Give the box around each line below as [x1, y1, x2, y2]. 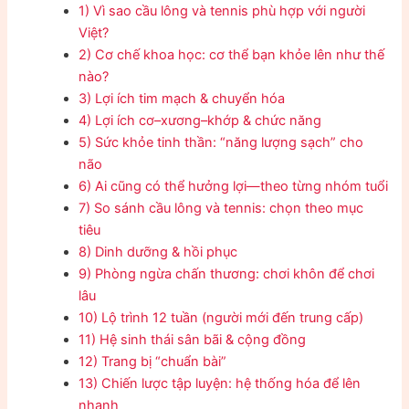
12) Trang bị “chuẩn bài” [79, 352, 227, 370]
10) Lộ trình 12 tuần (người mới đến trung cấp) [79, 309, 364, 326]
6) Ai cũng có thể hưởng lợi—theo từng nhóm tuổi [79, 177, 389, 194]
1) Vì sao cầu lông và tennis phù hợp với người [79, 2, 366, 19]
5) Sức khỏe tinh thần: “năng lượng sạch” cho [79, 133, 364, 151]
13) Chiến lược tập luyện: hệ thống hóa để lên [79, 374, 362, 392]
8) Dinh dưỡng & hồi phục [79, 243, 238, 260]
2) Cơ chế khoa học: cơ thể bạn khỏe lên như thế [79, 46, 385, 63]
